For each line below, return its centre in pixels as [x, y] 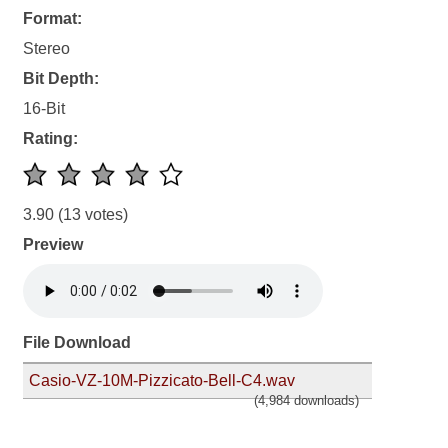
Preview [53, 245]
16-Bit [44, 109]
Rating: [51, 139]
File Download [77, 343]
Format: [53, 19]
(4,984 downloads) [306, 401]
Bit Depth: [61, 79]
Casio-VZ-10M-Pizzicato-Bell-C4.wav [162, 381]
